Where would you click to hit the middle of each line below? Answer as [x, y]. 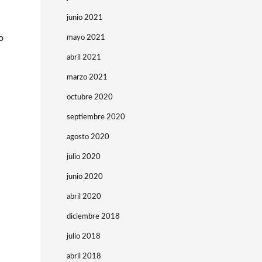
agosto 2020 [88, 137]
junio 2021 [85, 18]
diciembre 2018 [93, 217]
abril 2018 [84, 256]
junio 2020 [85, 177]
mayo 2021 [86, 38]
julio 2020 [83, 157]
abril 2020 [84, 197]
